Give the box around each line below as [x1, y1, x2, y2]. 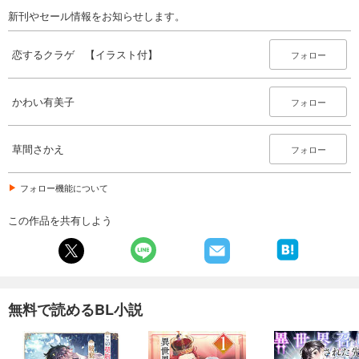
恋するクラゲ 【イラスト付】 [12, 46, 158, 62]
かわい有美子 [12, 93, 75, 109]
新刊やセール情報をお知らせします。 [8, 7, 185, 23]
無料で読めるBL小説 [8, 298, 143, 320]
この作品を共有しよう [8, 212, 112, 228]
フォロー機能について [20, 180, 108, 194]
